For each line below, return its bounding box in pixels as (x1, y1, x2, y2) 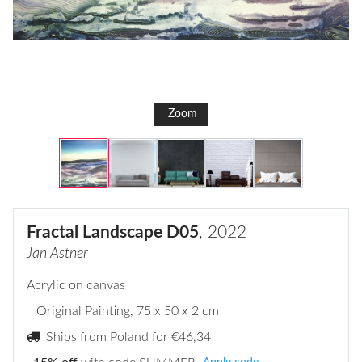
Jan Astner (27, 246, 88, 261)
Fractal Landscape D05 (27, 224, 199, 241)
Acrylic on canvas (27, 279, 125, 292)
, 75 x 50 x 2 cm (130, 305, 219, 318)
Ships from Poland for (46, 330, 171, 343)
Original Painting (36, 305, 130, 318)
